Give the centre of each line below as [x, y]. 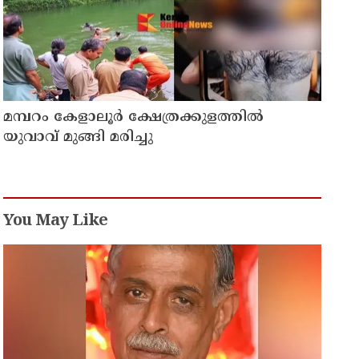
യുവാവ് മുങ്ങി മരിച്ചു [79, 138]
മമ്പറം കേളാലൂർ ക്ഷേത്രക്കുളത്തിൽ [134, 118]
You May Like [56, 222]
